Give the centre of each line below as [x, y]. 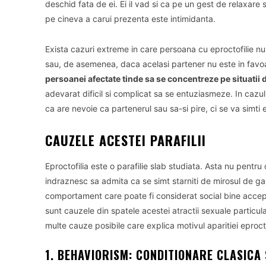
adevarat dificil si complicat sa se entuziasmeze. [140, 94]
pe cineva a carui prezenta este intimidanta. [130, 19]
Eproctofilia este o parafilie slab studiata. [125, 166]
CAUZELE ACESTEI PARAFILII [126, 140]
